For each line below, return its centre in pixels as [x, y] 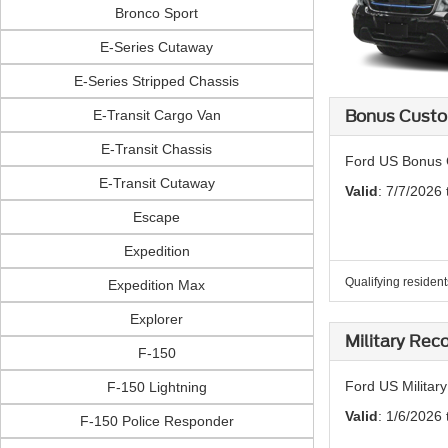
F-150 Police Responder [156, 421]
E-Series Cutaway [157, 47]
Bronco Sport [157, 13]
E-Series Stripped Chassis [157, 81]
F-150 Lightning [156, 387]
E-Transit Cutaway [156, 183]
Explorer [157, 319]
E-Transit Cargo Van [156, 115]
